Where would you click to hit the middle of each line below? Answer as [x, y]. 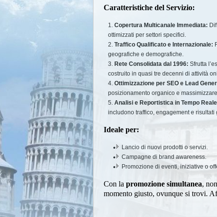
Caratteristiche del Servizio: [149, 8]
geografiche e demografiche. [146, 54]
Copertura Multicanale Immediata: [161, 25]
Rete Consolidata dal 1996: [151, 64]
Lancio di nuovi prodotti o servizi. [165, 147]
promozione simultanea [164, 184]
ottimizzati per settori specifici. [147, 35]
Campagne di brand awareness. [164, 157]
